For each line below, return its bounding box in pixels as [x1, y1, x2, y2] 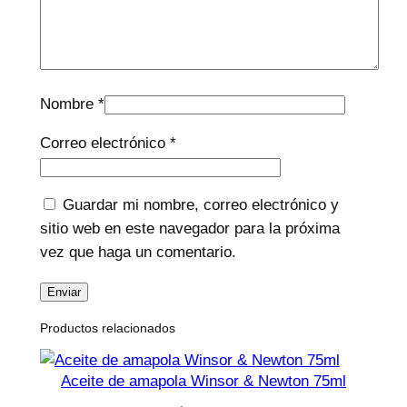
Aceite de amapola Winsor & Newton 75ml [61, 372, 346, 391]
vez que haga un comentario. [39, 243, 236, 262]
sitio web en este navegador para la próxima [39, 220, 340, 238]
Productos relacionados [39, 321, 175, 336]
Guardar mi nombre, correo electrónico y [62, 196, 339, 214]
